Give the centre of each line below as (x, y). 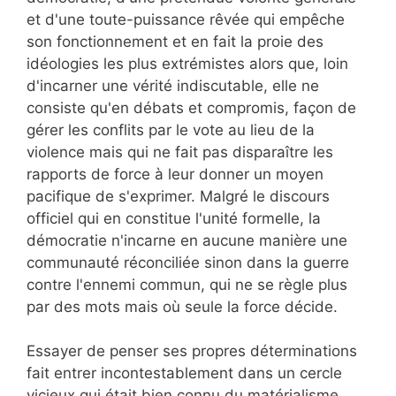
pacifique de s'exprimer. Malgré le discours (178, 196)
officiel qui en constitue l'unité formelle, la (174, 218)
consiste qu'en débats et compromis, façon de (191, 107)
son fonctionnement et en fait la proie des (175, 41)
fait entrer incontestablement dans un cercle (184, 373)
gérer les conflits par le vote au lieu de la (171, 129)
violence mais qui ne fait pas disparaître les (180, 152)
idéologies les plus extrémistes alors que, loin (187, 63)
